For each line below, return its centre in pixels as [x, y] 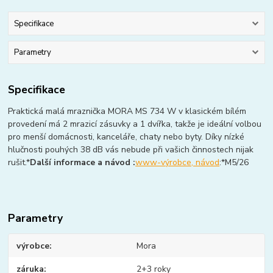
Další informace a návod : [83, 162]
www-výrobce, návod [178, 162]
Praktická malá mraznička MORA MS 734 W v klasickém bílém [127, 111]
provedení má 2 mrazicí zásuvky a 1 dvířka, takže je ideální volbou [135, 124]
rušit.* [19, 162]
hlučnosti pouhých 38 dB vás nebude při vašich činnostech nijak [131, 149]
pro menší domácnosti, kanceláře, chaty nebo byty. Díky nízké [126, 136]
